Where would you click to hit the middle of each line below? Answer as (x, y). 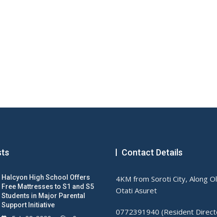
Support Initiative (28, 205)
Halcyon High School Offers (46, 178)
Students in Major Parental (43, 196)
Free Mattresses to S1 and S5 (48, 187)
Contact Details (152, 153)
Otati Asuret (136, 191)
